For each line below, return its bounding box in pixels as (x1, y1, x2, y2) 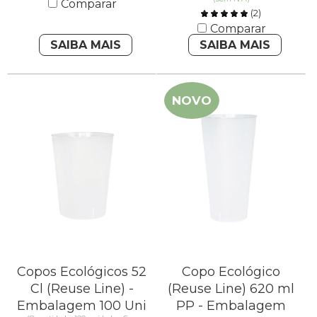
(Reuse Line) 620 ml (168, 281, 294, 296)
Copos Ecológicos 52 (17, 264, 146, 279)
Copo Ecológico (182, 264, 280, 279)
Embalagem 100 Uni (17, 298, 146, 313)
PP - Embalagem (176, 298, 286, 313)
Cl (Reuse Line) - (30, 281, 134, 296)
